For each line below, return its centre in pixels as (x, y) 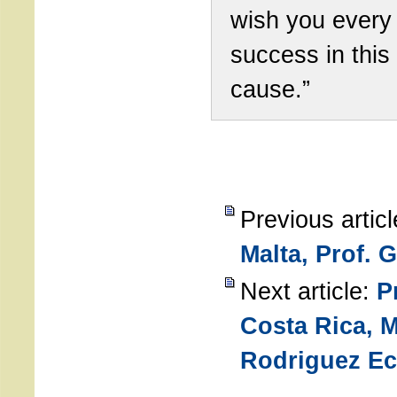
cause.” (270, 89)
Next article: (308, 291)
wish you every (311, 20)
